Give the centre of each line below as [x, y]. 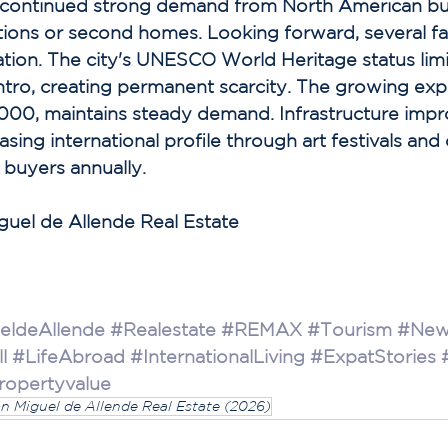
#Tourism [349, 328]
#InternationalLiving [217, 355]
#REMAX [261, 328]
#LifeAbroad [68, 355]
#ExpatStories [373, 355]
